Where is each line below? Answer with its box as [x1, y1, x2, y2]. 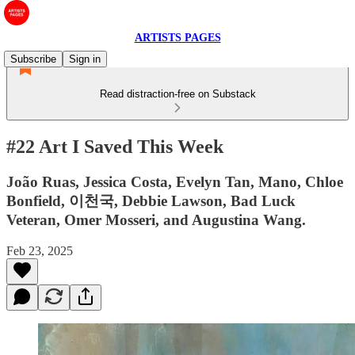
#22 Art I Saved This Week [6, 136, 223, 157]
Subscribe [10, 53, 56, 65]
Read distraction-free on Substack [99, 88, 256, 100]
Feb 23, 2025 [6, 243, 73, 258]
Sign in [69, 53, 101, 65]
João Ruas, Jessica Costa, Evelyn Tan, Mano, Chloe [6, 173, 343, 190]
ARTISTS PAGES [134, 32, 221, 44]
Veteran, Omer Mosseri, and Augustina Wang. [6, 211, 306, 228]
